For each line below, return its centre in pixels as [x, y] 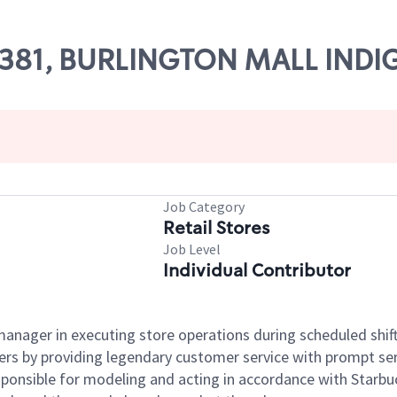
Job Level [192, 249]
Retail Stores [216, 228]
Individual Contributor [257, 270]
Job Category [204, 206]
